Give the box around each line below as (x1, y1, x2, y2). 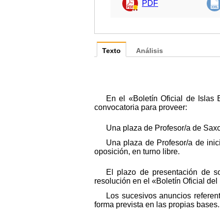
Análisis (136, 47, 163, 55)
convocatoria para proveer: (94, 103, 187, 111)
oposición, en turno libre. (94, 147, 180, 156)
